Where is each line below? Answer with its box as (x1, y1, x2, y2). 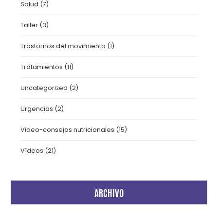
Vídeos (20, 146, 44, 155)
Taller (20, 21, 38, 29)
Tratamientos (20, 63, 63, 71)
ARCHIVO (94, 186, 124, 199)
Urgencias (20, 105, 54, 113)
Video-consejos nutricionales (20, 126, 115, 134)
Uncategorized (20, 84, 68, 92)
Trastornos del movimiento (20, 42, 106, 50)
